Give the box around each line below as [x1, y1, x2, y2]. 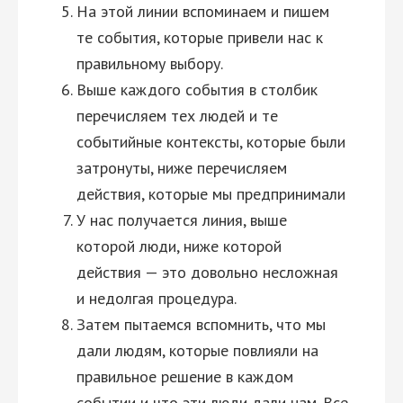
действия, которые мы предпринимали [76, 184, 345, 204]
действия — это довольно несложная [76, 262, 338, 282]
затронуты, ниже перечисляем [76, 157, 287, 178]
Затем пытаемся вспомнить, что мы [76, 314, 326, 335]
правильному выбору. [76, 53, 223, 74]
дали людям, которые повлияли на [76, 340, 318, 361]
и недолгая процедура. [76, 288, 237, 309]
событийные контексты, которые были [76, 131, 345, 152]
